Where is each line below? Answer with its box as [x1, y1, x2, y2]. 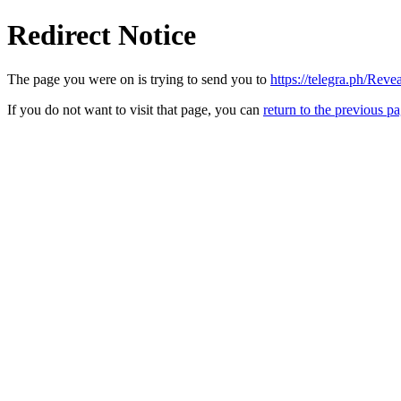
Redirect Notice [7, 19, 196, 52]
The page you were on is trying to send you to [7, 71, 270, 87]
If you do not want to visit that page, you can [7, 101, 263, 117]
